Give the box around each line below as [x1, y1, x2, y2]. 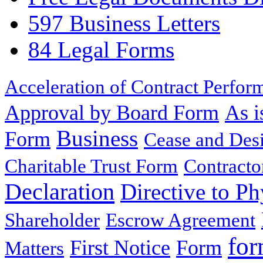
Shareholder [5, 210, 100, 231]
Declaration [5, 178, 114, 205]
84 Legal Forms [28, 37, 174, 63]
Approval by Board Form [5, 101, 219, 125]
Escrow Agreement [106, 210, 255, 231]
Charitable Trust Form [5, 156, 178, 177]
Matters [5, 238, 64, 259]
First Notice [70, 236, 170, 260]
